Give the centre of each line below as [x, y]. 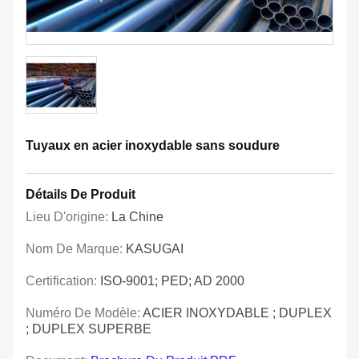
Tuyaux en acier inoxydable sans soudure [153, 146]
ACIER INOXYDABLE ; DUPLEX [237, 313]
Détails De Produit [81, 195]
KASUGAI [155, 249]
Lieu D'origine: [69, 217]
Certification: [63, 281]
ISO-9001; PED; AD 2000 [172, 281]
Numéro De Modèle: [84, 313]
